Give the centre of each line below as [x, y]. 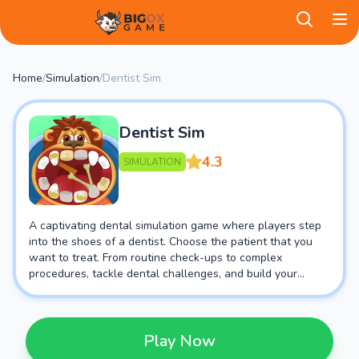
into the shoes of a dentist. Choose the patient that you [171, 242]
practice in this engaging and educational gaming [154, 290]
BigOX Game [41, 42]
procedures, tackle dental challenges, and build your [163, 274]
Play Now [179, 341]
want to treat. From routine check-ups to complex [155, 258]
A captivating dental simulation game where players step [175, 226]
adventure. [56, 306]
